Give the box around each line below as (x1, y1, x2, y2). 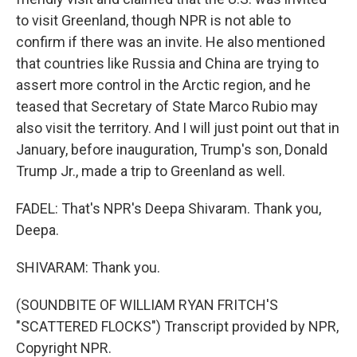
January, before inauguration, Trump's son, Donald (16, 141, 328, 158)
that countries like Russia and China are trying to (16, 55, 319, 72)
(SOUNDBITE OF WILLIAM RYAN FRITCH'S (16, 296, 278, 313)
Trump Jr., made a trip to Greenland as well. (16, 163, 285, 179)
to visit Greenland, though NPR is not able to (16, 12, 291, 29)
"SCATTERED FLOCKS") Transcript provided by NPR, (16, 318, 339, 335)
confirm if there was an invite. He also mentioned (16, 33, 325, 50)
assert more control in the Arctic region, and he (16, 76, 311, 93)
